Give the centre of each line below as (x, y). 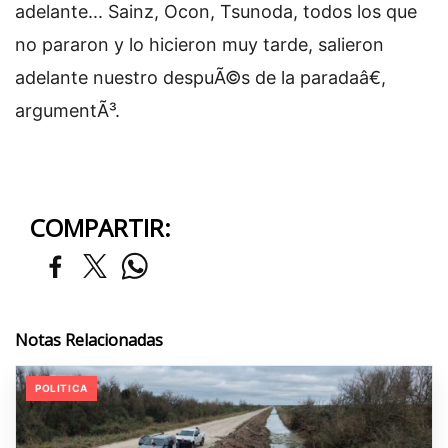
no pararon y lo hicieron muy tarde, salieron (199, 45)
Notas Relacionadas (89, 340)
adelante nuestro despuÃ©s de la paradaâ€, (200, 78)
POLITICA (61, 388)
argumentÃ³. (67, 111)
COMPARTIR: (100, 228)
